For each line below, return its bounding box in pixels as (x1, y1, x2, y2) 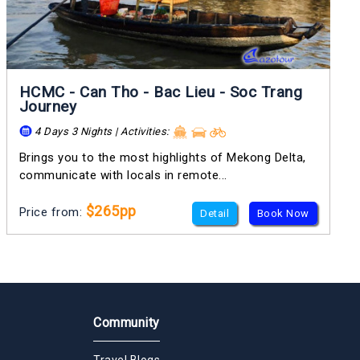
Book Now (256, 207, 309, 219)
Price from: (18, 204, 86, 219)
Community (93, 314, 160, 330)
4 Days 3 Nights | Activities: (31, 125, 173, 138)
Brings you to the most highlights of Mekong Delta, (18, 149, 306, 165)
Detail (200, 207, 230, 219)
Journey (18, 97, 77, 117)
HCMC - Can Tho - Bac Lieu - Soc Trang (18, 83, 303, 102)
